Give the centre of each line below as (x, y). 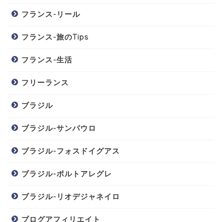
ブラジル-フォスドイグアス (71, 151)
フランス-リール (51, 14)
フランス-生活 (47, 59)
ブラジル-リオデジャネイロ (71, 196)
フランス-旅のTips (55, 37)
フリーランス (45, 82)
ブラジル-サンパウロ (59, 128)
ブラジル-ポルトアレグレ (67, 173)
